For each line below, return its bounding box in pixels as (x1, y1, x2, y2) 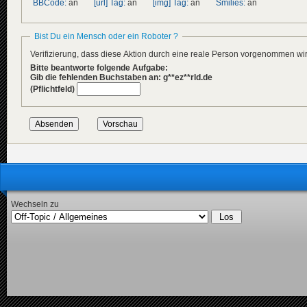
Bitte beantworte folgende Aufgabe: (30, 63, 168, 73)
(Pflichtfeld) (30, 84, 75, 94)
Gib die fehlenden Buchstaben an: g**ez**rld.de (30, 73, 212, 83)
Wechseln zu (11, 199, 59, 210)
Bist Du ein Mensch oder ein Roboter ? (34, 32, 178, 42)
